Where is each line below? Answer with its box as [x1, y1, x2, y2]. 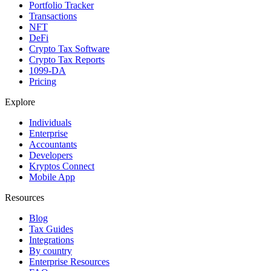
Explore [5, 96, 35, 107]
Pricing [29, 76, 56, 87]
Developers [29, 149, 73, 160]
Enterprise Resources [29, 256, 109, 267]
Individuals [29, 117, 71, 128]
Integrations [29, 234, 74, 245]
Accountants [29, 139, 77, 149]
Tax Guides [29, 223, 73, 234]
